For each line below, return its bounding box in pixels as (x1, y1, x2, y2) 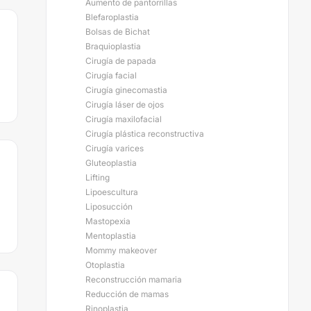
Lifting (85, 172, 110, 183)
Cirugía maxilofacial (85, 114, 162, 124)
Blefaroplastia (85, 12, 139, 22)
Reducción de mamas (85, 289, 169, 299)
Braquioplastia (85, 41, 141, 51)
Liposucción (85, 201, 133, 212)
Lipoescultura (85, 187, 138, 197)
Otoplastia (85, 260, 125, 270)
